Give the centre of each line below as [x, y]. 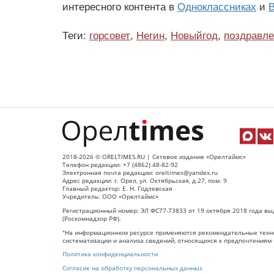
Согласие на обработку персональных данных [132, 268]
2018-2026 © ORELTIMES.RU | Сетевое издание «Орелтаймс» [154, 157]
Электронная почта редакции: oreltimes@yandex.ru [140, 172]
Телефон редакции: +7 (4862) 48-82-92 [120, 165]
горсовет [110, 36]
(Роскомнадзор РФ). [92, 218]
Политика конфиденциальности [110, 254]
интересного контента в [120, 7]
